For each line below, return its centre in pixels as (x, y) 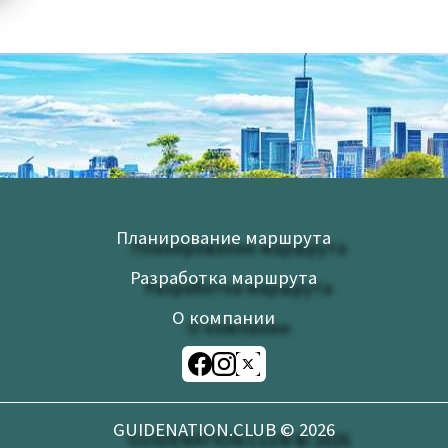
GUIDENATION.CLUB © (206, 430)
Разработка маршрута (224, 278)
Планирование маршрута (224, 238)
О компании (224, 318)
